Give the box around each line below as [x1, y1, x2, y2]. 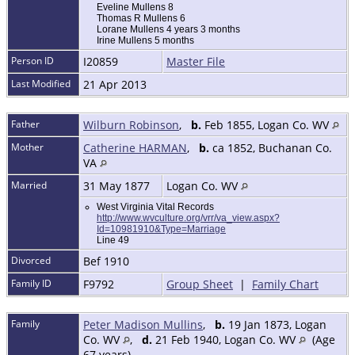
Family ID [11, 277, 52, 291]
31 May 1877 [83, 178, 153, 194]
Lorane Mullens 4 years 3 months [97, 24, 240, 36]
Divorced [11, 254, 51, 268]
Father [11, 117, 40, 132]
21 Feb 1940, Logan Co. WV [152, 332, 299, 348]
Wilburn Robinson [83, 117, 179, 133]
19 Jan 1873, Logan [225, 317, 326, 333]
